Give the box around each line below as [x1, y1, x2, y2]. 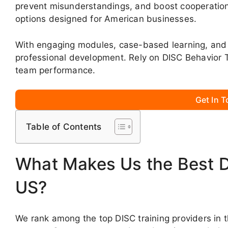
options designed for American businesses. [15, 14, 197, 24]
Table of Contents [26, 122, 102, 132]
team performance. [15, 65, 96, 75]
